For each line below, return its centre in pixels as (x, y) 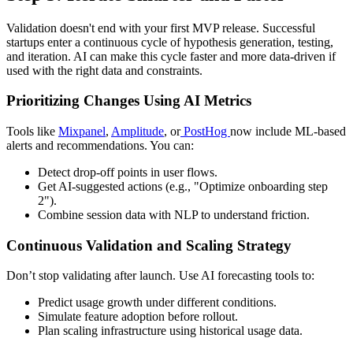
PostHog (205, 131)
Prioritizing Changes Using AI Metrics (129, 101)
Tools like (32, 131)
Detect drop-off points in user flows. (128, 172)
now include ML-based (288, 131)
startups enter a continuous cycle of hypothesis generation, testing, (170, 42)
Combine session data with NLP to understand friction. (174, 214)
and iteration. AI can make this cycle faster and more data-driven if (171, 56)
